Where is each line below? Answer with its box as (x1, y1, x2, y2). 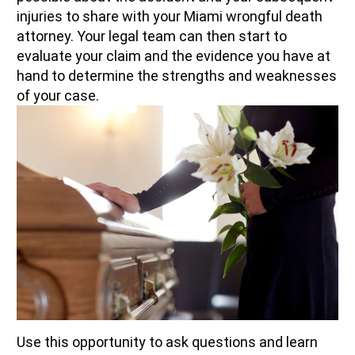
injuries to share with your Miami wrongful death (17, 8, 323, 25)
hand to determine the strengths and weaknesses (17, 67, 337, 85)
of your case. (17, 87, 99, 105)
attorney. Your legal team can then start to (17, 28, 287, 45)
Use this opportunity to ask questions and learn (17, 333, 318, 350)
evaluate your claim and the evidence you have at (17, 48, 330, 65)
